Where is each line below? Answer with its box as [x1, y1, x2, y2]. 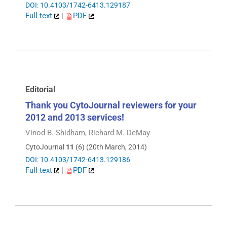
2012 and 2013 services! [25, 111, 124, 123]
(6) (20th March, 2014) [74, 143, 147, 152]
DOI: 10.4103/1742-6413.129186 [25, 156, 130, 164]
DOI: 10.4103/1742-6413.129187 [25, 1, 130, 9]
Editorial [25, 85, 55, 95]
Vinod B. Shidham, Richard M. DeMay [25, 128, 150, 137]
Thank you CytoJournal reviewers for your [25, 99, 197, 110]
